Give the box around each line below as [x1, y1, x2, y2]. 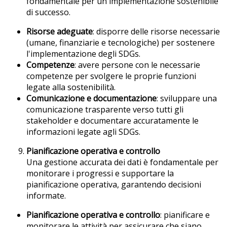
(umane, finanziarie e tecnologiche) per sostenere [26, 36, 215, 48]
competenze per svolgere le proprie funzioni [26, 70, 196, 82]
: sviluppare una [157, 92, 217, 104]
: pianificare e [160, 209, 210, 220]
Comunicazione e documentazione [26, 92, 157, 104]
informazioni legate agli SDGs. [26, 126, 140, 137]
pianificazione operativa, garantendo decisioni [26, 178, 201, 190]
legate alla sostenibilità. [26, 81, 116, 93]
